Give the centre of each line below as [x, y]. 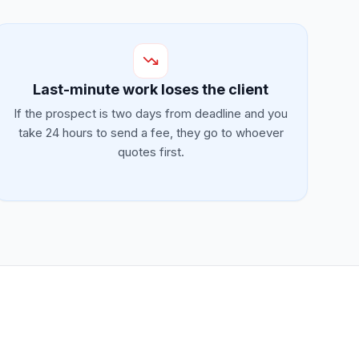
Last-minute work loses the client [151, 89]
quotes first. [151, 152]
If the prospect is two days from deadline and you [151, 113]
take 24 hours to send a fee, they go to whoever [151, 133]
